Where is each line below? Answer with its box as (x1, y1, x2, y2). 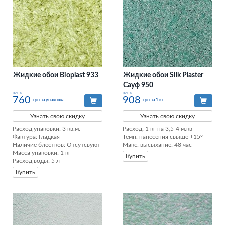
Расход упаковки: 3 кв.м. (13, 126, 82, 132)
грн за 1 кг (143, 97, 164, 102)
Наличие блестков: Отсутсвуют (13, 142, 102, 148)
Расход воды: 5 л (13, 158, 60, 164)
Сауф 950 (123, 82, 153, 89)
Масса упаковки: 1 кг (13, 150, 72, 156)
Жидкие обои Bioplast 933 (13, 72, 98, 79)
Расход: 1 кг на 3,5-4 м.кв (123, 126, 192, 132)
